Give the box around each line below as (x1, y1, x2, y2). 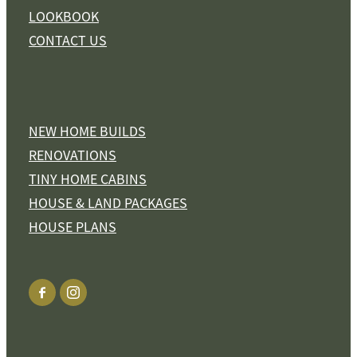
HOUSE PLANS (29, 218, 116, 237)
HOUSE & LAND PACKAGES (29, 194, 187, 213)
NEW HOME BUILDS (29, 123, 146, 141)
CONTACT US (29, 32, 107, 50)
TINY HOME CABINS (29, 171, 147, 189)
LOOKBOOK (29, 8, 99, 26)
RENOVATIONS (29, 147, 116, 165)
